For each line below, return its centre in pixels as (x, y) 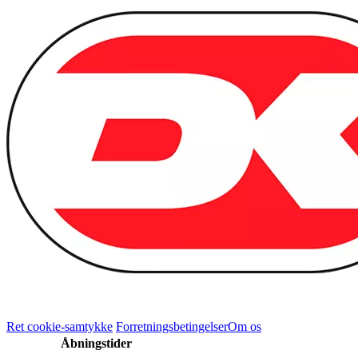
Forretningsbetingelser (172, 327)
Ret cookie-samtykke (60, 327)
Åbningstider (96, 344)
